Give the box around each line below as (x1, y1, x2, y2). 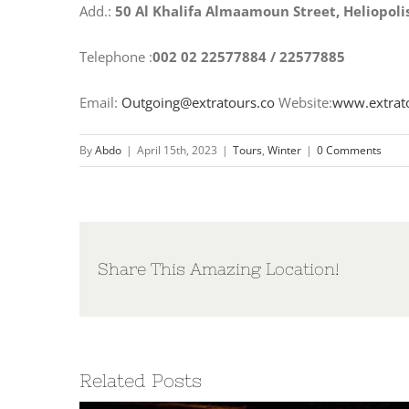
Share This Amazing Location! (98, 259, 340, 279)
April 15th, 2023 (137, 142, 217, 159)
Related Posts (79, 370, 202, 392)
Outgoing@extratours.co (121, 93, 275, 112)
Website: (275, 93, 332, 112)
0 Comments (317, 142, 382, 159)
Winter (267, 142, 301, 159)
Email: (79, 93, 121, 112)
